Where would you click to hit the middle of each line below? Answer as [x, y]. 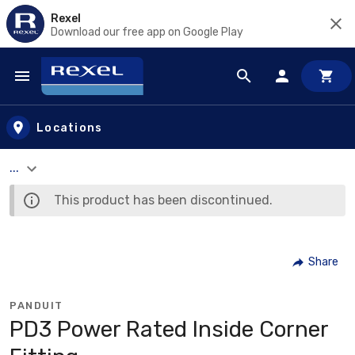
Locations [70, 128]
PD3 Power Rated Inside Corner [169, 329]
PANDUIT [36, 305]
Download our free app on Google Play [147, 32]
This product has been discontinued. [163, 200]
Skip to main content [84, 92]
